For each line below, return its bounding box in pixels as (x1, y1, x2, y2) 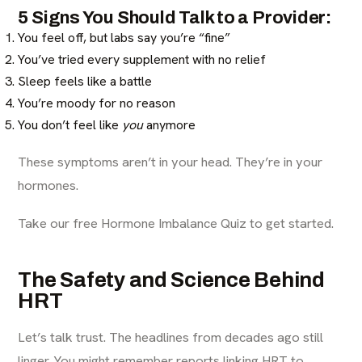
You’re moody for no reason (18, 95, 176, 112)
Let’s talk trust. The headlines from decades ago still (18, 328, 324, 346)
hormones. (18, 176, 79, 194)
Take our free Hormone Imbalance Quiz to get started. (18, 214, 335, 232)
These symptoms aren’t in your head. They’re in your (18, 153, 323, 170)
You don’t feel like (18, 116, 123, 133)
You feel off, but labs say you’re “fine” (18, 29, 231, 46)
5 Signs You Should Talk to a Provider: (18, 8, 332, 27)
